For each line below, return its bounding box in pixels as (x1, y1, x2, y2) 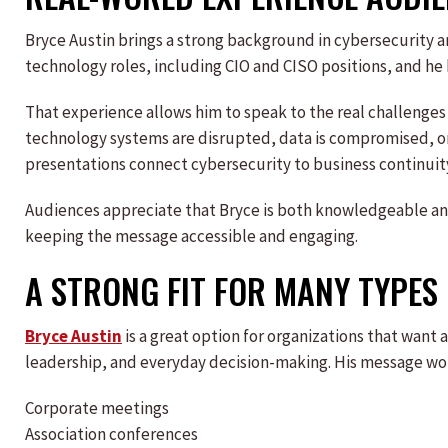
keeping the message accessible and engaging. (25, 225, 358, 247)
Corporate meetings (25, 397, 169, 419)
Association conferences (25, 423, 198, 445)
